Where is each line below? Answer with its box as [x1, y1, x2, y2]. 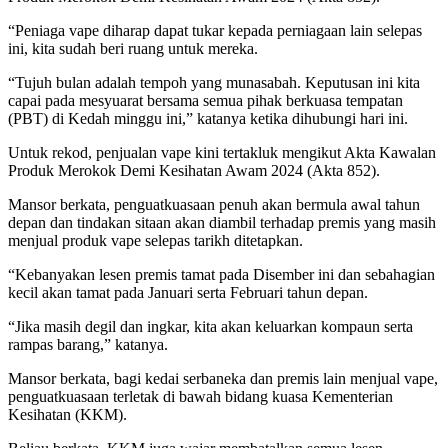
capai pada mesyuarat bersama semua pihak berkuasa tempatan [8, 91, 403, 109]
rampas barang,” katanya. [8, 335, 168, 353]
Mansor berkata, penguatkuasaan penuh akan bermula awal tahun [8, 195, 420, 213]
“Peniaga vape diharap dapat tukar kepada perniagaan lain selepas [8, 21, 422, 39]
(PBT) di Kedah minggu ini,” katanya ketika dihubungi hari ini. [8, 109, 408, 127]
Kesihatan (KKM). [8, 405, 127, 423]
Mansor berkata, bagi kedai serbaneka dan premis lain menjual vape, [8, 369, 438, 387]
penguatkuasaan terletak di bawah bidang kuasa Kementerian [8, 387, 393, 405]
